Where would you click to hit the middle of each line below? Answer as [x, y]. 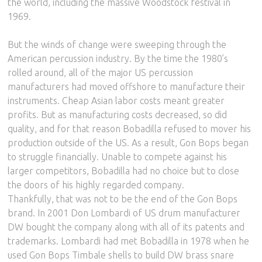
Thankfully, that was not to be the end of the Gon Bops [123, 199]
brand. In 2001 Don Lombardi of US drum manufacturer [124, 213]
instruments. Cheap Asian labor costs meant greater [116, 100]
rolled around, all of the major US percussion [101, 72]
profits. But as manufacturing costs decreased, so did [118, 114]
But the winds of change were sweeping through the [117, 44]
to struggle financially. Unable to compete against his [118, 156]
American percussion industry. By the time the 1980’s [118, 58]
